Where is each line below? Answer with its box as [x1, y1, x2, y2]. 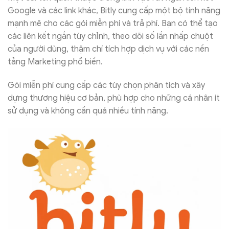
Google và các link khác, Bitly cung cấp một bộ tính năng [8, 6, 220, 16]
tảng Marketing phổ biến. [8, 57, 103, 67]
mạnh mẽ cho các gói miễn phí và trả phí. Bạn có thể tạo [8, 18, 218, 29]
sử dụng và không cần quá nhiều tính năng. [8, 106, 168, 117]
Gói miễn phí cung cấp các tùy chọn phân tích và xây [8, 80, 205, 91]
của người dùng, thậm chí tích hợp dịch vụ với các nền [8, 44, 209, 55]
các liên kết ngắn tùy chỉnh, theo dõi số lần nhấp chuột [8, 31, 213, 42]
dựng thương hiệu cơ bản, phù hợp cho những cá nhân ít [8, 93, 220, 104]
